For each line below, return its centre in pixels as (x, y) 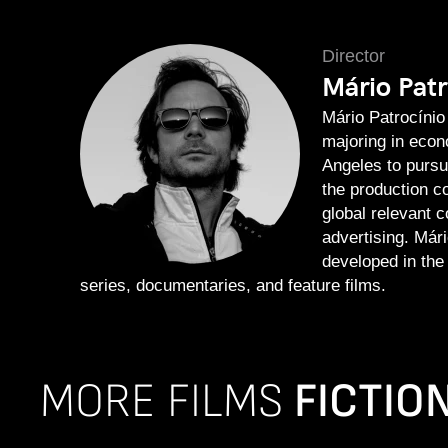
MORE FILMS (167, 402)
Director (353, 55)
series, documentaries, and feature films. (233, 284)
